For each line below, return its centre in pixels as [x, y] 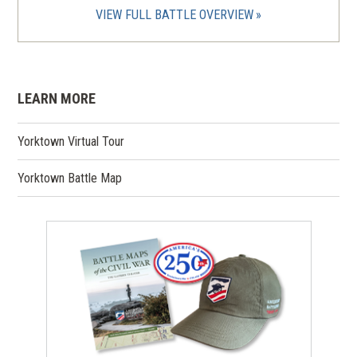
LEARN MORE [57, 99]
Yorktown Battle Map [70, 178]
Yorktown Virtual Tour [71, 142]
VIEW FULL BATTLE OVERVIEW [174, 15]
